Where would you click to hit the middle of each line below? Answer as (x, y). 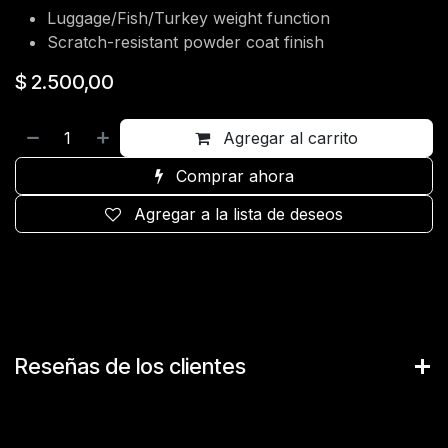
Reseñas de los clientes (130, 366)
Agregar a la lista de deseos (238, 214)
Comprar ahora (232, 176)
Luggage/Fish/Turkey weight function (188, 18)
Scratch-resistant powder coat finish (185, 42)
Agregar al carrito (288, 138)
